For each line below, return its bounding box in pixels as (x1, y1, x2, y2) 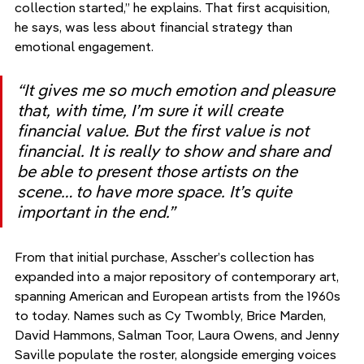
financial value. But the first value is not (17, 120, 313, 142)
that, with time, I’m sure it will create (17, 100, 287, 122)
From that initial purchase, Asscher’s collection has (15, 249, 318, 266)
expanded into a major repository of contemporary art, (15, 268, 342, 285)
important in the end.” (17, 201, 175, 223)
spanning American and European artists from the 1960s (15, 288, 344, 305)
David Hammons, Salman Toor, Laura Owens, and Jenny (15, 327, 343, 344)
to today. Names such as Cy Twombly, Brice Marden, (15, 307, 329, 324)
